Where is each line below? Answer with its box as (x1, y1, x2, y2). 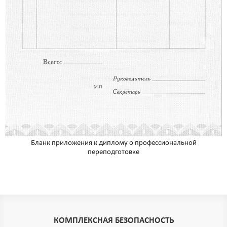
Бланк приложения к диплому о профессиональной (30, 139, 197, 147)
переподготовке (88, 148, 139, 157)
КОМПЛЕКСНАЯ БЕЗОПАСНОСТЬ (53, 216, 174, 225)
